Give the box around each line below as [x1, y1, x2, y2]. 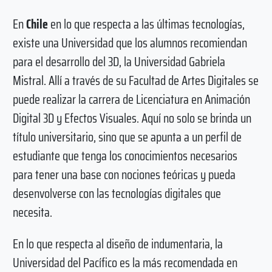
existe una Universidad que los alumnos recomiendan [12, 32, 247, 53]
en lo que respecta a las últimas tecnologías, [47, 13, 245, 34]
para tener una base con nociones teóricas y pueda [12, 164, 236, 185]
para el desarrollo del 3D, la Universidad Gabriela [12, 51, 225, 72]
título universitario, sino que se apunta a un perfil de [12, 126, 242, 147]
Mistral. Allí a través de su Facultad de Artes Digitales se [12, 70, 259, 90]
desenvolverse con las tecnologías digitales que [12, 183, 221, 203]
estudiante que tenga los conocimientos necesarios [12, 145, 237, 166]
